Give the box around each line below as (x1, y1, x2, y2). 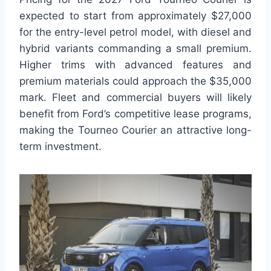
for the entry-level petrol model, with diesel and (19, 25, 252, 38)
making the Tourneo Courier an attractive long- (19, 123, 252, 136)
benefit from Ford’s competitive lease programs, (19, 107, 252, 120)
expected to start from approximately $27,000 (19, 9, 252, 22)
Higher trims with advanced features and (19, 58, 252, 71)
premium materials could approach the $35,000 (19, 74, 252, 87)
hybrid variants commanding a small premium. (19, 42, 252, 54)
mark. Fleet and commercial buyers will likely (19, 91, 252, 103)
